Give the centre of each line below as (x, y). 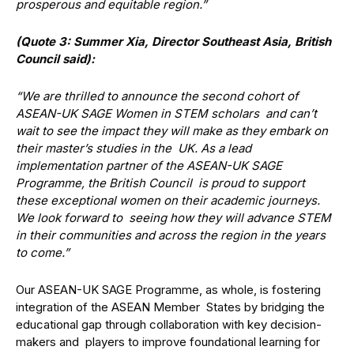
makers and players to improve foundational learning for (168, 342)
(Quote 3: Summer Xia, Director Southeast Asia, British (173, 41)
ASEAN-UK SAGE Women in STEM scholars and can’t (166, 113)
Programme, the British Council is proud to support (160, 183)
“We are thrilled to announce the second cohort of (157, 96)
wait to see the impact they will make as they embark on (172, 131)
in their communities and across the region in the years (172, 235)
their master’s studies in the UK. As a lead (134, 148)
